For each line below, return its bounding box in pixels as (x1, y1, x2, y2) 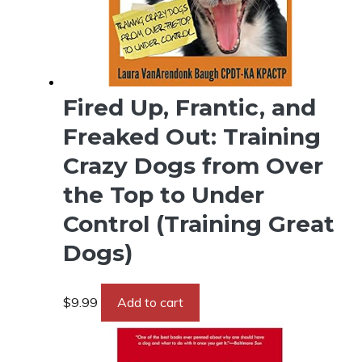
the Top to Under (63, 181, 264, 208)
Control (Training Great (63, 210, 335, 238)
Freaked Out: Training (63, 123, 321, 150)
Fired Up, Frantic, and (63, 94, 316, 121)
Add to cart (117, 294, 183, 310)
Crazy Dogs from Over (63, 152, 323, 179)
